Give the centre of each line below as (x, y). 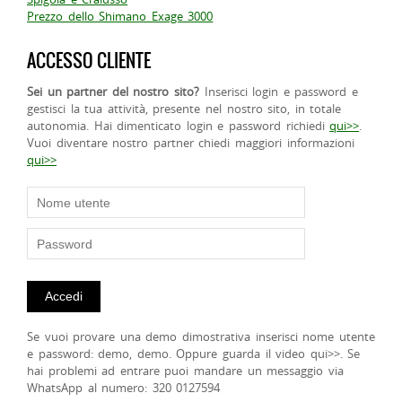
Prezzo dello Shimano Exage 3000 (120, 17)
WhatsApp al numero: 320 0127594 (124, 388)
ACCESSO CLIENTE (89, 61)
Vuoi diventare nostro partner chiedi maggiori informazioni (191, 143)
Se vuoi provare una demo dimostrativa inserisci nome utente (201, 337)
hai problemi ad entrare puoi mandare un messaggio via (185, 371)
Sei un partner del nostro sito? (113, 92)
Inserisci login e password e (279, 92)
